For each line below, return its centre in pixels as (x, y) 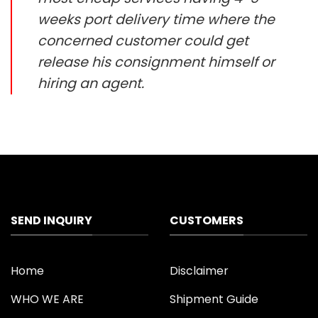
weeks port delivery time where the (156, 19)
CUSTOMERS (207, 220)
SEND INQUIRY (51, 220)
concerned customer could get (143, 40)
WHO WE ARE (47, 300)
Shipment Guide (214, 300)
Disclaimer (199, 271)
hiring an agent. (91, 83)
